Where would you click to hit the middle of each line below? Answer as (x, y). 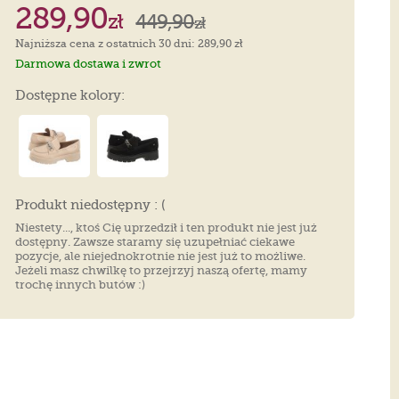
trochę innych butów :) (81, 284)
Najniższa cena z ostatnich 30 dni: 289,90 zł (130, 43)
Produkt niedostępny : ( (91, 204)
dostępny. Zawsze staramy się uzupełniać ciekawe (155, 241)
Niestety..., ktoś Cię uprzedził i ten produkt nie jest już (167, 227)
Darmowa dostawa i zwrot (89, 63)
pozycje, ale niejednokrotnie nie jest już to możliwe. (161, 256)
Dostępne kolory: (70, 95)
